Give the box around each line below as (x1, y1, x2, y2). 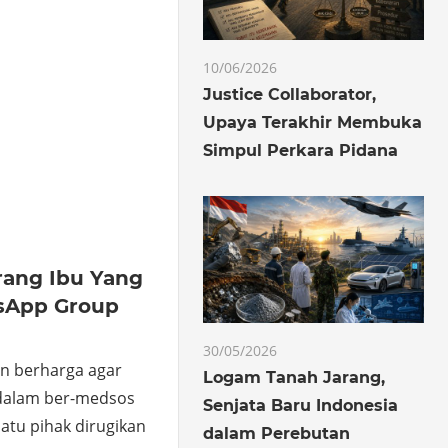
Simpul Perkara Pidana (203, 141, 399, 161)
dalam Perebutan (203, 423, 351, 443)
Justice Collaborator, (203, 85, 377, 105)
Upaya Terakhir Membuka (203, 113, 423, 133)
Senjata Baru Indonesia (203, 395, 399, 415)
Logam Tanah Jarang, (203, 367, 386, 387)
